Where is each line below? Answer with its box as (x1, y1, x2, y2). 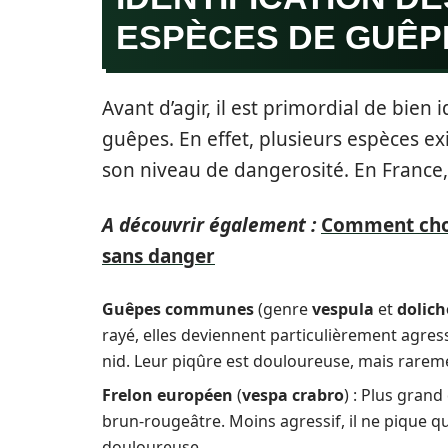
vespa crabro (242, 383, 344, 406)
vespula (312, 297, 374, 320)
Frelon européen (102, 383, 233, 406)
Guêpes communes (102, 297, 254, 320)
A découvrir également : (102, 211, 316, 238)
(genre (254, 297, 312, 320)
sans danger (102, 242, 215, 269)
